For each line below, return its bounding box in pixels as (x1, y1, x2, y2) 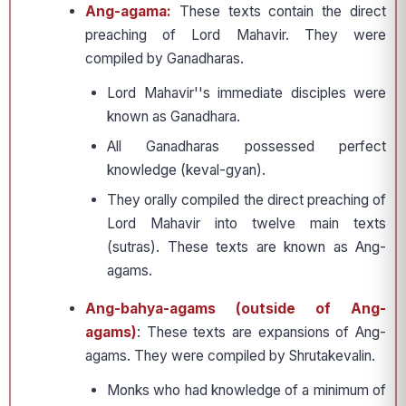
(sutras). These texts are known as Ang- (107, 238, 386, 256)
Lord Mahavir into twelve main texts (107, 215, 386, 233)
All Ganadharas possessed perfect (107, 138, 386, 156)
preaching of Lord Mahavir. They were (85, 26, 386, 44)
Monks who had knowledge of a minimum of (107, 382, 386, 400)
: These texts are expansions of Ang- (137, 324, 386, 342)
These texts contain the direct (171, 3, 386, 21)
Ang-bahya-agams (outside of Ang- (85, 300, 386, 318)
